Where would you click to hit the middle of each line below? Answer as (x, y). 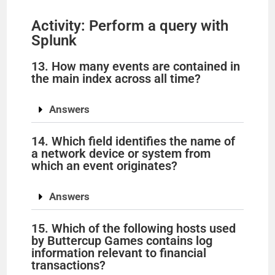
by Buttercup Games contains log (122, 241)
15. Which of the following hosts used (134, 229)
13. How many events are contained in (136, 67)
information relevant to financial (119, 253)
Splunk (54, 41)
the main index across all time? (116, 79)
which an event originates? (105, 166)
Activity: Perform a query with (130, 26)
